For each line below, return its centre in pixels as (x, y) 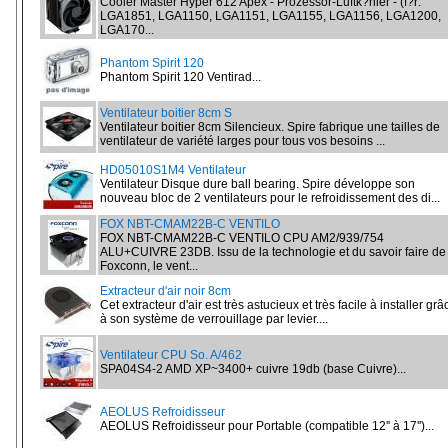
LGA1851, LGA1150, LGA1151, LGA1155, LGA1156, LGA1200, (270, 16)
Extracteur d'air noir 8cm (165, 291)
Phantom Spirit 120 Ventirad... (180, 77)
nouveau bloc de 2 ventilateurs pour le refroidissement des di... (270, 198)
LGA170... (127, 30)
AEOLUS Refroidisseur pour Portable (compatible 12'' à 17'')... (267, 426)
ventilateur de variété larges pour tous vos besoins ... (242, 141)
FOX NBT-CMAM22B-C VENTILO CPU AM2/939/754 (242, 238)
